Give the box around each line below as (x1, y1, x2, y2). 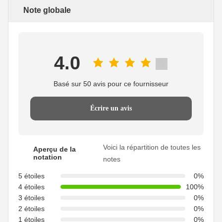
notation (33, 153, 62, 162)
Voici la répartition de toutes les (103, 143, 201, 152)
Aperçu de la (33, 145, 76, 154)
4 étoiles (18, 183, 45, 191)
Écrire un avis (90, 105, 132, 112)
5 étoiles (18, 172, 45, 180)
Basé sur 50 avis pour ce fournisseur (54, 80, 168, 88)
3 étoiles (18, 194, 45, 202)
